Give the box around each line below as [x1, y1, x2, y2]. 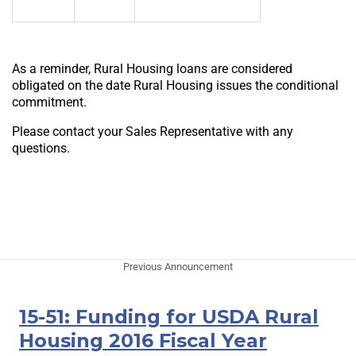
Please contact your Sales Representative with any [12, 124, 293, 140]
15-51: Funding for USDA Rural [19, 305, 319, 329]
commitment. [12, 95, 87, 110]
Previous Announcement [123, 261, 233, 273]
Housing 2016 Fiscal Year [19, 329, 267, 353]
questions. [12, 141, 70, 157]
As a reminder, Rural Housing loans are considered [12, 61, 292, 77]
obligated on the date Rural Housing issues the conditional [12, 78, 339, 94]
